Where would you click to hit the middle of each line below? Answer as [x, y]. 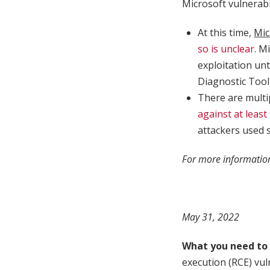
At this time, [226, 33]
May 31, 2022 [211, 217]
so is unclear [226, 49]
